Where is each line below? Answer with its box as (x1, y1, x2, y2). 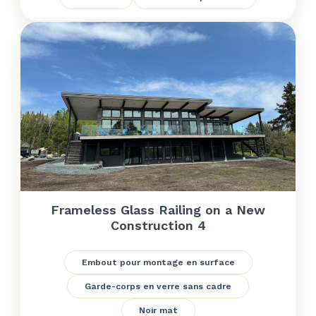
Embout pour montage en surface (81, 257, 235, 267)
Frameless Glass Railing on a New (51, 202, 265, 217)
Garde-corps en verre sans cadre (85, 281, 231, 291)
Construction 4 (110, 218, 206, 233)
